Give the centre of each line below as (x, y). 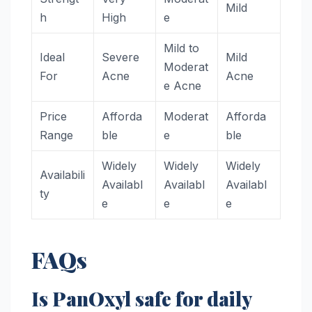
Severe (121, 57)
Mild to (182, 48)
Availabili (63, 175)
